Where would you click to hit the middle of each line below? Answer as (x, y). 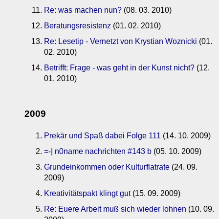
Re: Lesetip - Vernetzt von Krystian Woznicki (120, 41)
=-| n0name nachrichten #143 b (98, 152)
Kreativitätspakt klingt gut (87, 194)
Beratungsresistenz (77, 25)
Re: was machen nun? (83, 10)
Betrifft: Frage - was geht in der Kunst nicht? (119, 67)
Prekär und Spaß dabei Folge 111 (102, 136)
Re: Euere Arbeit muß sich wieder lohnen (115, 209)
